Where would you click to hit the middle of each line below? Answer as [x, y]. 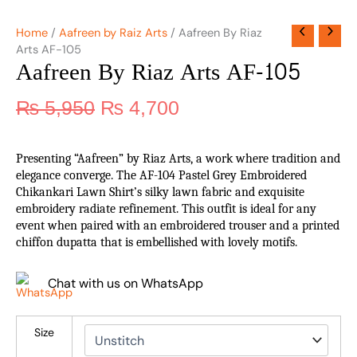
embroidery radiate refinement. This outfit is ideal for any [166, 209]
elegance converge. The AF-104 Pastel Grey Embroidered [161, 176]
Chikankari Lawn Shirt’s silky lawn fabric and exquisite [160, 192]
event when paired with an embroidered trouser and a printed [178, 226]
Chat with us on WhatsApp [126, 284]
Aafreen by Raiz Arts [113, 33]
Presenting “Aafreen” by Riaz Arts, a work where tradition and [178, 159]
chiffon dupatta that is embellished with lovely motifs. [157, 243]
